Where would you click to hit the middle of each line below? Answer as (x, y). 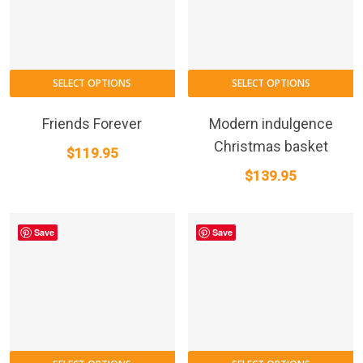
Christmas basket (271, 146)
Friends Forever (92, 123)
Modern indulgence (271, 123)
